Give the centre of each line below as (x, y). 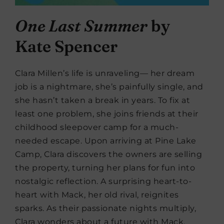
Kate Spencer (66, 46)
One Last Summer (81, 26)
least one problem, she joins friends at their (107, 114)
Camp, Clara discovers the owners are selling (108, 154)
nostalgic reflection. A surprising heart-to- (103, 181)
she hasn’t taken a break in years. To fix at (102, 100)
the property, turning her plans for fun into (105, 168)
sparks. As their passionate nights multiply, (105, 208)
